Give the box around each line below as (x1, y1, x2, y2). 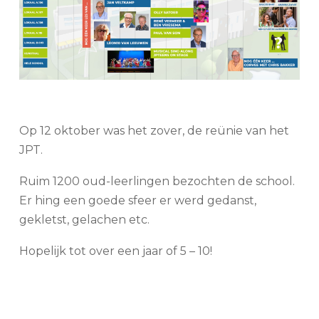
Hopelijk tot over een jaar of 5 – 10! (19, 244, 212, 258)
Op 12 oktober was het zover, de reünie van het (19, 123, 289, 137)
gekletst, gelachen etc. (19, 212, 150, 226)
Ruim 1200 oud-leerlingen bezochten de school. (19, 174, 295, 188)
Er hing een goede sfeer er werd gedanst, (19, 193, 256, 207)
